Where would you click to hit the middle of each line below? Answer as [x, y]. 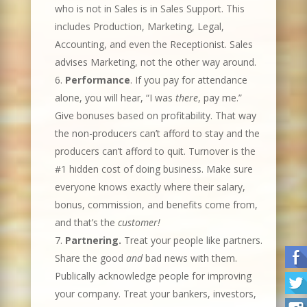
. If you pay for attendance [188, 80]
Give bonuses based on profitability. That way [155, 115]
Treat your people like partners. [193, 240]
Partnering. [94, 240]
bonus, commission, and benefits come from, [156, 205]
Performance [97, 80]
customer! [139, 222]
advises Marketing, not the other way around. [155, 62]
